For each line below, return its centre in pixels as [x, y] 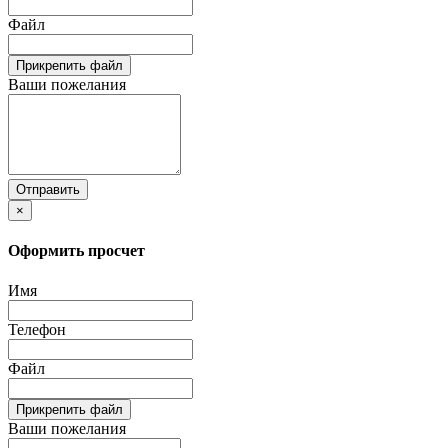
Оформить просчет [76, 251]
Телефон [37, 329]
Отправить [48, 190]
